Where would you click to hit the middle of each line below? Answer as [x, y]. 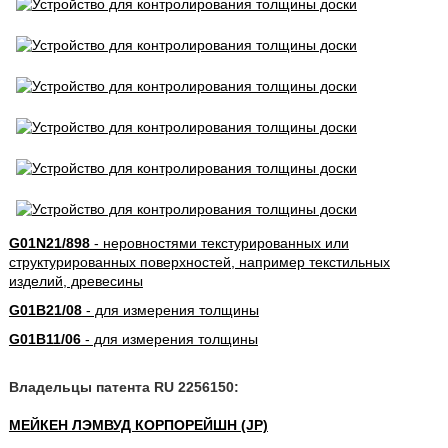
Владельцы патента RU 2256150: [123, 387]
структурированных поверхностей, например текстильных [199, 262]
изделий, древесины [75, 281]
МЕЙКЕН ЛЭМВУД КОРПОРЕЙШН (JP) [138, 425]
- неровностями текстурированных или [219, 243]
